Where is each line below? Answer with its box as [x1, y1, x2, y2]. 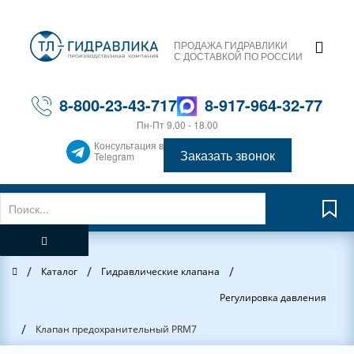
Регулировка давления [220, 291, 326, 304]
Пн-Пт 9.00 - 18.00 [136, 118, 218, 131]
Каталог [41, 265, 77, 278]
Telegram [94, 149, 134, 163]
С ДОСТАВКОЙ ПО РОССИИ [174, 48, 303, 62]
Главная [11, 264, 50, 277]
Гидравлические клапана [101, 265, 220, 278]
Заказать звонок [180, 146, 275, 164]
